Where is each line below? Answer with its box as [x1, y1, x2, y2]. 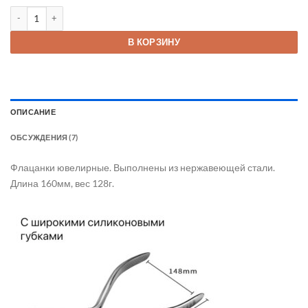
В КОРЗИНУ [127, 36, 181, 47]
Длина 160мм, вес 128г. [10, 177, 114, 189]
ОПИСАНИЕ [10, 107, 56, 116]
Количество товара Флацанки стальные [10, 6, 185, 18]
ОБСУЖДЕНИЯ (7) [10, 132, 78, 142]
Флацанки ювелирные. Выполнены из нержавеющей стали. [10, 161, 275, 173]
